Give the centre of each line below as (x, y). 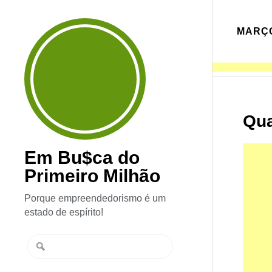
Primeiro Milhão (93, 176)
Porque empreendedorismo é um (95, 198)
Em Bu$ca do (82, 158)
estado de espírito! (64, 212)
